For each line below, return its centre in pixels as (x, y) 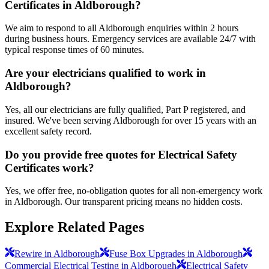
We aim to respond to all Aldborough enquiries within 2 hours (122, 28)
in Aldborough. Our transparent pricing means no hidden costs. (124, 202)
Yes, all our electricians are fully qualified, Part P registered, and (125, 109)
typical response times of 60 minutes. (74, 50)
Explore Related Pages (74, 227)
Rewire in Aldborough (57, 254)
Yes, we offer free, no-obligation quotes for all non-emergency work (134, 191)
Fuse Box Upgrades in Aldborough (176, 254)
